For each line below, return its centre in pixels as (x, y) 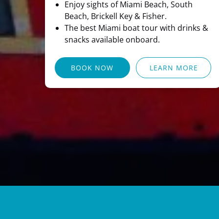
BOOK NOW (92, 67)
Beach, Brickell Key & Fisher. (116, 16)
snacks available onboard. (112, 39)
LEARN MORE (174, 67)
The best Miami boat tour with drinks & (136, 28)
